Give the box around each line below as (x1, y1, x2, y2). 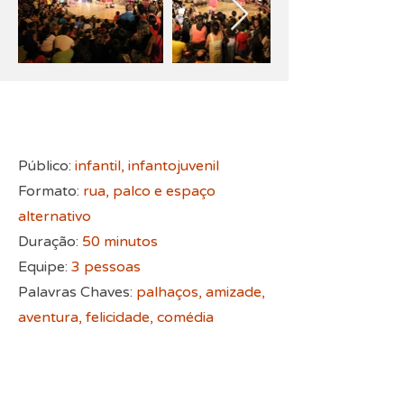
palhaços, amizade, (136, 283, 265, 301)
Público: (18, 157, 75, 175)
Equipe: (18, 258, 71, 276)
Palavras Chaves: (18, 283, 136, 301)
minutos (104, 233, 158, 251)
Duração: (18, 233, 82, 251)
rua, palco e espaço (83, 182, 216, 200)
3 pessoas (71, 258, 141, 276)
